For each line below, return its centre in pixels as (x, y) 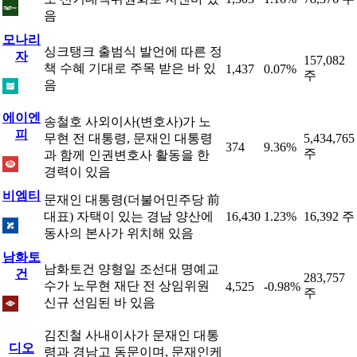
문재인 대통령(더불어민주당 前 (132, 200)
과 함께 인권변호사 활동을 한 (127, 155)
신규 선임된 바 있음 (100, 302)
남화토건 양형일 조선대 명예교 (131, 269)
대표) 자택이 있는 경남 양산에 (129, 216)
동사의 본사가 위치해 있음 (119, 233)
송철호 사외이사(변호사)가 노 (127, 122)
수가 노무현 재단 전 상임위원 (127, 286)
